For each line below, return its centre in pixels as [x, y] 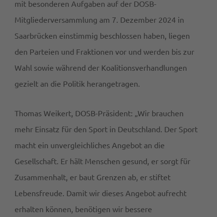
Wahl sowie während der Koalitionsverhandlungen [101, 68]
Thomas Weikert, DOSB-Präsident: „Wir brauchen [99, 113]
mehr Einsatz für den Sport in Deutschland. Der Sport [106, 129]
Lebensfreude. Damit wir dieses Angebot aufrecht [101, 193]
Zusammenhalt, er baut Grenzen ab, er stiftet [93, 177]
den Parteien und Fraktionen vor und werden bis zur [104, 52]
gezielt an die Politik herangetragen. [78, 84]
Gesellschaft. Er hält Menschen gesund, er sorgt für [102, 161]
